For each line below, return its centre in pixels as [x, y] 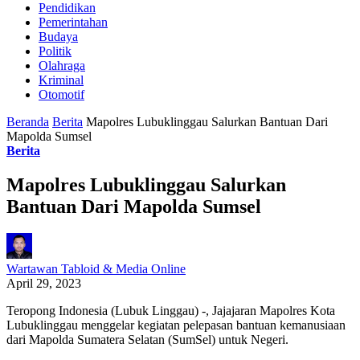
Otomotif [61, 94]
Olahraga [62, 65]
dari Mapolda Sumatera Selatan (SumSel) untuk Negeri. [147, 340]
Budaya [58, 36]
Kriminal [61, 80]
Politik [55, 51]
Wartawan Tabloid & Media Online [96, 269]
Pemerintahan [73, 22]
